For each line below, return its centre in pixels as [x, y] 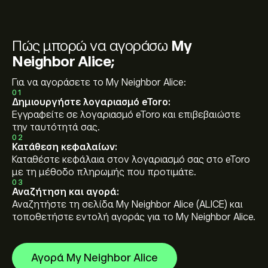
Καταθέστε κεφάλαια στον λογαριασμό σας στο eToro [131, 160]
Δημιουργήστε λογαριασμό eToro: [91, 102]
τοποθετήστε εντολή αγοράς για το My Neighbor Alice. [134, 217]
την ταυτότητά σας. [56, 127]
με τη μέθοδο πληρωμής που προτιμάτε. [104, 172]
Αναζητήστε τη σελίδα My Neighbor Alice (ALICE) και [127, 205]
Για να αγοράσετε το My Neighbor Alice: [99, 83]
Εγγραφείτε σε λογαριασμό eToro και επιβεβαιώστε [126, 115]
